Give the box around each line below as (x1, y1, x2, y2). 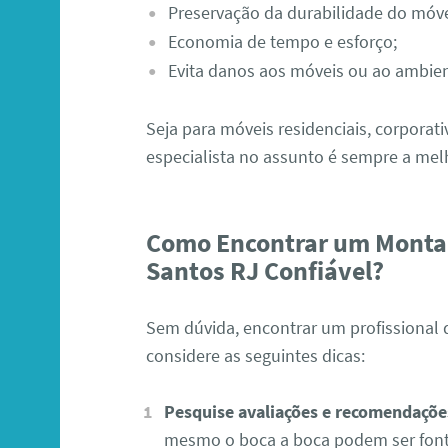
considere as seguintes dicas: (146, 343, 366, 367)
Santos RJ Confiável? (146, 254, 385, 287)
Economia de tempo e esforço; (167, 30, 397, 54)
